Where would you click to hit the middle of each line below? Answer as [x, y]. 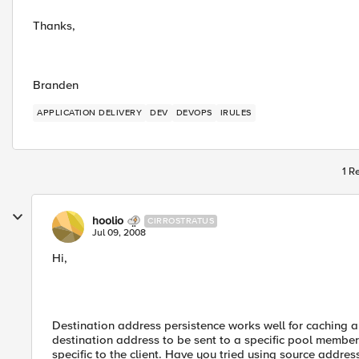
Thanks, [54, 26]
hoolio [108, 221]
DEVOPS [194, 113]
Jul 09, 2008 [119, 233]
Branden [56, 85]
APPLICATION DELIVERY [89, 113]
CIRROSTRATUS [181, 221]
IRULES [236, 113]
